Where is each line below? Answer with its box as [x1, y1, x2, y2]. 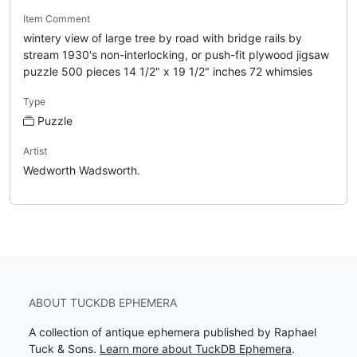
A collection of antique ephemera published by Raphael [29, 325, 316, 339]
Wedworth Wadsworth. [23, 163, 140, 177]
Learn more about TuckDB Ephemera [100, 342, 292, 355]
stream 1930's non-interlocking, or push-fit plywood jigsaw [23, 47, 329, 61]
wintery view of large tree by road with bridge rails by [23, 30, 302, 45]
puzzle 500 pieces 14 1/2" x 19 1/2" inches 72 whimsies [23, 64, 312, 78]
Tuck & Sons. [29, 342, 100, 355]
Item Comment [23, 12, 90, 25]
